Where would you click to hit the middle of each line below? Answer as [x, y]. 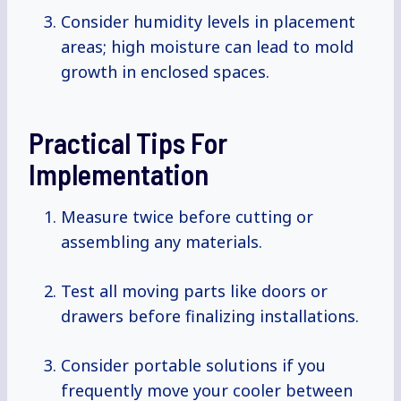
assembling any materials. [162, 242]
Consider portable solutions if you [193, 366]
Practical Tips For [128, 143]
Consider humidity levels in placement [208, 22]
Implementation [119, 174]
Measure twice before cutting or [187, 217]
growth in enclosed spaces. [165, 72]
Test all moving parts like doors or [194, 291]
